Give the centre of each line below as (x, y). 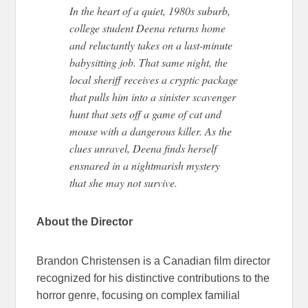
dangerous (153, 131)
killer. (189, 131)
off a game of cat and (174, 113)
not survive (151, 182)
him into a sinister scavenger (173, 96)
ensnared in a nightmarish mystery (145, 165)
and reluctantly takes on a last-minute (151, 45)
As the (219, 131)
